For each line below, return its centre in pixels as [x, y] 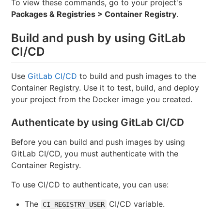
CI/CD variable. [136, 204]
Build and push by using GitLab [98, 38]
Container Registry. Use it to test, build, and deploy [105, 88]
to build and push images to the [137, 76]
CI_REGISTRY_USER [74, 205]
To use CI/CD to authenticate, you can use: [90, 185]
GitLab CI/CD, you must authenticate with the [95, 154]
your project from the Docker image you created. [102, 100]
